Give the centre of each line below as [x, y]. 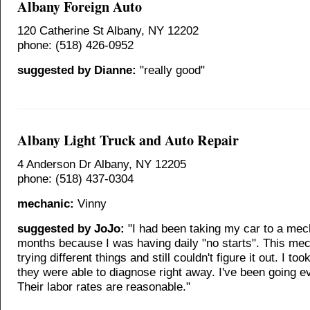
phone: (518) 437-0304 [75, 179]
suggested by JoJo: [71, 228]
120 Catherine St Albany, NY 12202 [108, 30]
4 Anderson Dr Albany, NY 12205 [102, 164]
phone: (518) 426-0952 [75, 45]
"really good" [171, 70]
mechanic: [46, 203]
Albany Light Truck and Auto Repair [128, 140]
